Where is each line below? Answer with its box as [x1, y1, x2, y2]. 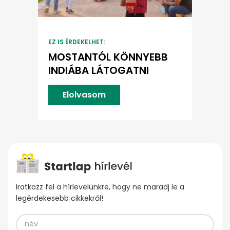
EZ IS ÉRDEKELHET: [48, 37, 105, 46]
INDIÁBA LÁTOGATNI [48, 63, 149, 78]
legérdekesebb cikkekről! [16, 193, 103, 203]
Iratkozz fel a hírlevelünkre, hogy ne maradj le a [16, 181, 184, 192]
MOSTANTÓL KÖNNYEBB [48, 49, 168, 64]
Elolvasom [63, 88, 106, 101]
